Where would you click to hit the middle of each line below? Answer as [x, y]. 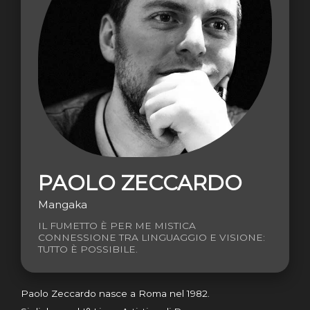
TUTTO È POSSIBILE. [88, 249]
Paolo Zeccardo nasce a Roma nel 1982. [115, 293]
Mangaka [63, 204]
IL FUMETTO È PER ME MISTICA [117, 225]
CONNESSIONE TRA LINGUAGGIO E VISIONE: [152, 237]
